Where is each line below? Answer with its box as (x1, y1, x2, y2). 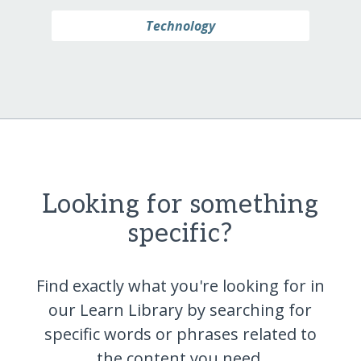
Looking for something (42, 189, 319, 220)
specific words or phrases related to (44, 322, 317, 345)
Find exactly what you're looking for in (35, 274, 325, 297)
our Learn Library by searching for (48, 298, 313, 321)
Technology (146, 16, 215, 35)
